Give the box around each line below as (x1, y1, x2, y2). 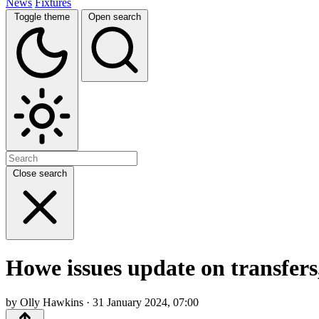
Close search (13, 167, 67, 179)
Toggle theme (14, 11, 70, 22)
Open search (88, 11, 141, 22)
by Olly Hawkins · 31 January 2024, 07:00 (6, 296, 199, 309)
